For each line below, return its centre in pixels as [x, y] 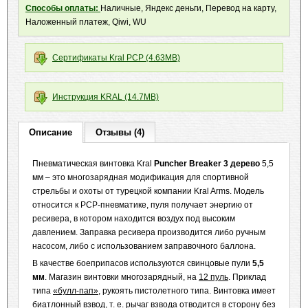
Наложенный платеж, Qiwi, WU [86, 22]
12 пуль [213, 277]
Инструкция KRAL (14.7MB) [106, 97]
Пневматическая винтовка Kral [93, 164]
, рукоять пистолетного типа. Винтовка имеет [187, 291]
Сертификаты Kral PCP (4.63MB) [116, 58]
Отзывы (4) [120, 132]
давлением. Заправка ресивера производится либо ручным [149, 232]
